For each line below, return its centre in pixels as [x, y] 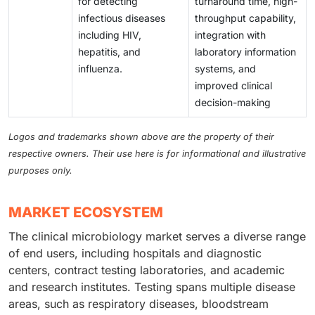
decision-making [233, 102]
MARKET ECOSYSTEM [86, 212]
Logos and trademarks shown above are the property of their [141, 136]
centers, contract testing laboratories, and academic [147, 270]
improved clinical [233, 85]
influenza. [100, 68]
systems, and [225, 68]
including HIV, [110, 34]
